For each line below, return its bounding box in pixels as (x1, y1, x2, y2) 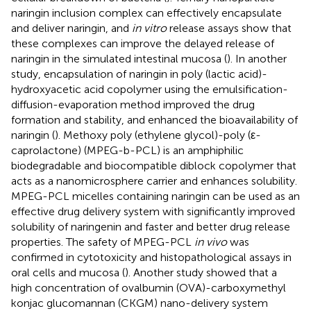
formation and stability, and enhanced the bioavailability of (11, 112, 298, 126)
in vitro (132, 21, 167, 35)
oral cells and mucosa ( (11, 265, 125, 279)
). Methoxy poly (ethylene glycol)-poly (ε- (55, 128, 261, 142)
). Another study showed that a (125, 265, 277, 279)
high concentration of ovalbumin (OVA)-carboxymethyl (11, 280, 286, 294)
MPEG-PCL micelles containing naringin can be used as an (11, 189, 300, 203)
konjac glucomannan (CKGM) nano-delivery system (11, 296, 268, 310)
